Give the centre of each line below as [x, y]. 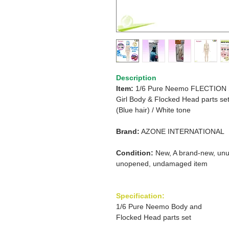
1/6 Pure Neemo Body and [159, 207]
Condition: [135, 153]
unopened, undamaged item [162, 164]
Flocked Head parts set [154, 217]
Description [136, 78]
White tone [173, 110]
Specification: [140, 196]
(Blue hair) [134, 110]
